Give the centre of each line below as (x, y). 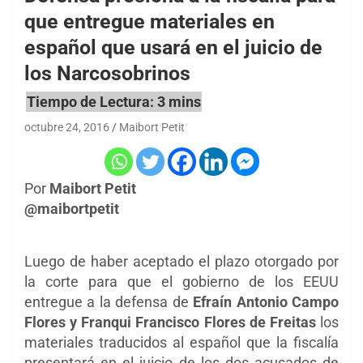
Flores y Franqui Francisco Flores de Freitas (172, 322)
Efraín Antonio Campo (266, 302)
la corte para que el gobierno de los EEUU (181, 282)
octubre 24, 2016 (67, 128)
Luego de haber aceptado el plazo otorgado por (181, 262)
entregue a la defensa (96, 302)
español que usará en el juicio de (173, 47)
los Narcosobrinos (107, 73)
